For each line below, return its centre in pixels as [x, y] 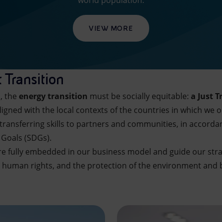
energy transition [53, 96]
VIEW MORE [111, 28]
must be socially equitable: [139, 96]
